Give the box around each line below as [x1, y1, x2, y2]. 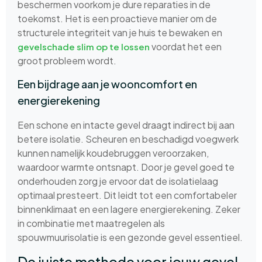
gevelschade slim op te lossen [18, 40, 150, 52]
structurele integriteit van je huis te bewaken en [18, 26, 222, 39]
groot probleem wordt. [18, 54, 116, 67]
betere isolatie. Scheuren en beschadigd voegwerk [18, 132, 239, 145]
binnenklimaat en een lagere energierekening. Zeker [18, 202, 240, 215]
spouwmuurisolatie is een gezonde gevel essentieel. [18, 230, 243, 243]
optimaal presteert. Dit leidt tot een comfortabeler [18, 188, 237, 201]
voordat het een [150, 40, 222, 53]
